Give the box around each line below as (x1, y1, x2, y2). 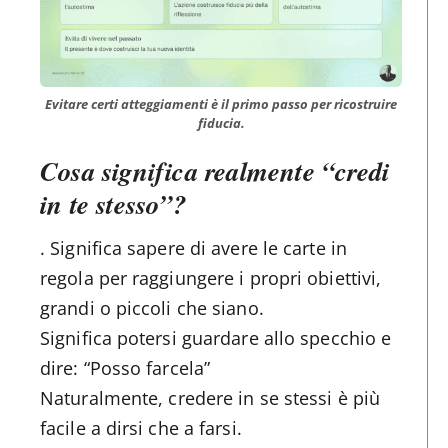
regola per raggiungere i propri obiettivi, (40, 266, 382, 291)
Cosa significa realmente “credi (40, 152, 390, 191)
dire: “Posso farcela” (40, 356, 211, 381)
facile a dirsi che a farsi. (40, 416, 242, 441)
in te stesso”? (40, 185, 186, 224)
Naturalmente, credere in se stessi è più (40, 386, 381, 411)
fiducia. (197, 114, 245, 133)
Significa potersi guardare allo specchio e (40, 326, 392, 351)
